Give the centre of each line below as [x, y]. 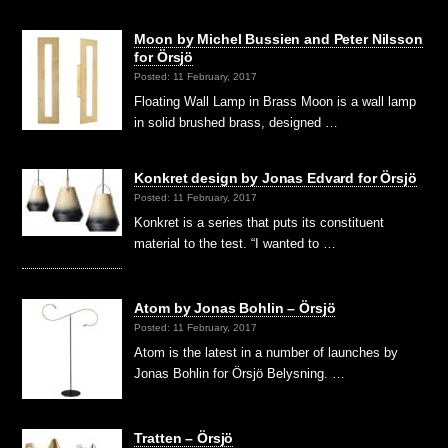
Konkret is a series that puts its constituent [259, 223]
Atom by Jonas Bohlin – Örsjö [235, 307]
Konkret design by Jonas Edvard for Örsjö [275, 177]
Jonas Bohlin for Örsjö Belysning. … [240, 374]
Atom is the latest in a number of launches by [266, 353]
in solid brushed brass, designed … [236, 122]
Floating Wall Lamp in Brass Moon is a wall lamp [275, 101]
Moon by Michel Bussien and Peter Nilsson [278, 38]
